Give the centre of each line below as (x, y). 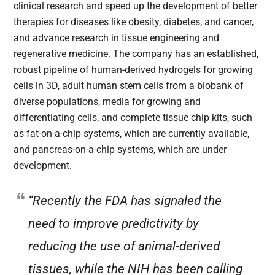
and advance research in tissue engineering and (117, 38)
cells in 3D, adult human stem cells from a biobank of (129, 86)
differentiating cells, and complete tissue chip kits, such (133, 118)
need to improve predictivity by (114, 224)
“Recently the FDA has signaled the (125, 201)
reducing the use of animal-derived (124, 246)
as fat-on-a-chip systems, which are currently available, (132, 134)
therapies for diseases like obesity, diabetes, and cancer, (134, 22)
